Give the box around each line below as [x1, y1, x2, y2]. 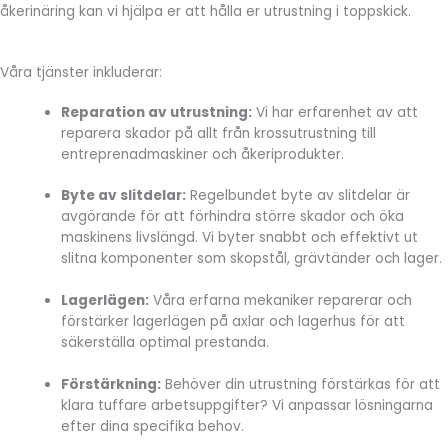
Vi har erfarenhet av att [252, 102, 419, 122]
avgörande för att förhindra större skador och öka [61, 207, 405, 227]
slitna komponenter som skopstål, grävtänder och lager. [61, 249, 443, 269]
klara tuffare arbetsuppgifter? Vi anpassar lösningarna [61, 395, 434, 415]
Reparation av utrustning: [61, 102, 253, 122]
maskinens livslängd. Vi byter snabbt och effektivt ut [61, 228, 419, 248]
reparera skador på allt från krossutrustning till [61, 123, 377, 143]
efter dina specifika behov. [61, 416, 245, 436]
